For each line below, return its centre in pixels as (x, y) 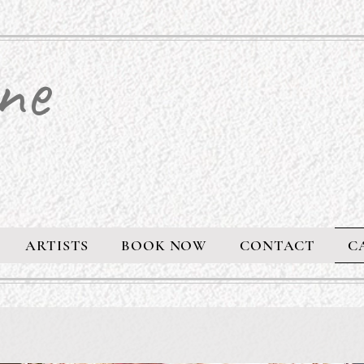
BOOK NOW (165, 245)
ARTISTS (57, 245)
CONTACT (277, 245)
